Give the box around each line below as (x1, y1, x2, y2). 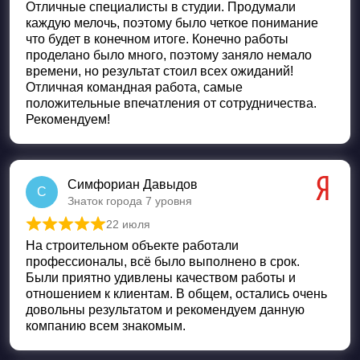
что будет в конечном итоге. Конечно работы (26, 31, 288, 46)
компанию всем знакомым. (26, 318, 186, 333)
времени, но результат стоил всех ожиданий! (26, 63, 293, 78)
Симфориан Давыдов (67, 177, 198, 191)
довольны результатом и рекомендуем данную (26, 302, 305, 317)
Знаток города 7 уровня (67, 194, 192, 207)
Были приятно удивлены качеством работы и (26, 270, 296, 284)
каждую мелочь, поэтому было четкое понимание (26, 15, 318, 30)
